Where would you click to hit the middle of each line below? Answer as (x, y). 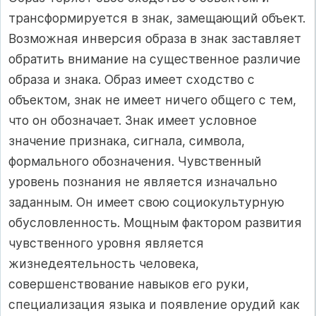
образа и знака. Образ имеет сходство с (132, 80)
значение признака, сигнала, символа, (127, 141)
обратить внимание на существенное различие (154, 59)
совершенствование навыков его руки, (129, 284)
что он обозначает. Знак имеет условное (133, 121)
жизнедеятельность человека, (104, 264)
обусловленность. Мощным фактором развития (155, 223)
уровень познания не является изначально (143, 182)
